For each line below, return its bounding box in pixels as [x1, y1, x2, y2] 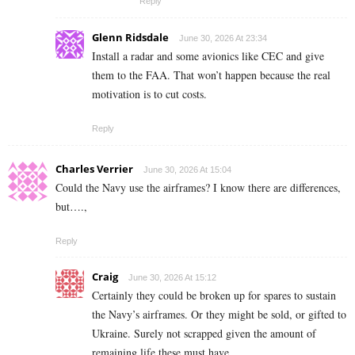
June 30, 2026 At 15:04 [143, 164, 231, 174]
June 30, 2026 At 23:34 [179, 32, 267, 43]
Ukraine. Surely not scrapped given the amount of [92, 325, 316, 341]
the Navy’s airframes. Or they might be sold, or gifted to [92, 306, 346, 322]
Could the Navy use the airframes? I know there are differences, [55, 179, 341, 195]
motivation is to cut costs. [92, 86, 207, 101]
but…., [55, 198, 87, 214]
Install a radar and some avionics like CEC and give [92, 48, 324, 63]
